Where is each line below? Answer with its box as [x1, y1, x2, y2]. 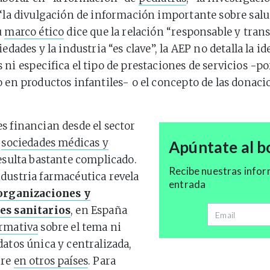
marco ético [4, 25, 64, 39]
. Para [88, 254, 116, 268]
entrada [169, 178, 206, 190]
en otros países [13, 254, 89, 268]
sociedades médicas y [1, 136, 108, 149]
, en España [71, 204, 127, 217]
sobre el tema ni [38, 221, 122, 234]
